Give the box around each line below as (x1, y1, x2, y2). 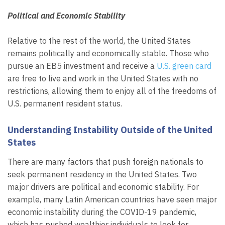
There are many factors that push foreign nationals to (8, 156, 203, 167)
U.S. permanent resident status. (8, 98, 122, 109)
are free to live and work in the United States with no (8, 73, 198, 84)
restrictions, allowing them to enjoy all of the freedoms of (8, 86, 216, 96)
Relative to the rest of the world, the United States (8, 36, 191, 46)
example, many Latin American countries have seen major (8, 194, 217, 204)
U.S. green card (157, 61, 211, 71)
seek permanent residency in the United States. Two (8, 169, 197, 179)
